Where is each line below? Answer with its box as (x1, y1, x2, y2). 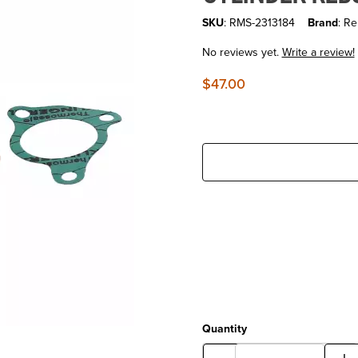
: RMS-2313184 (223, 14, 295, 32)
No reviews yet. (201, 44, 282, 62)
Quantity (201, 320, 247, 337)
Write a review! (281, 44, 355, 62)
